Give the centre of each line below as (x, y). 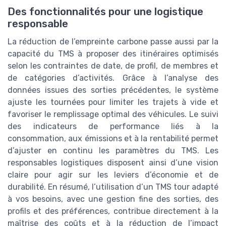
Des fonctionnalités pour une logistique (105, 12)
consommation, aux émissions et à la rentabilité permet (113, 139)
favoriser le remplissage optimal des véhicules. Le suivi (113, 115)
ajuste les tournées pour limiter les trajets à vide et (113, 102)
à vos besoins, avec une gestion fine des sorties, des (113, 199)
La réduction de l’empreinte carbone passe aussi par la (113, 42)
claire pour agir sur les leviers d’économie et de (113, 175)
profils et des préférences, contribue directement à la (113, 211)
